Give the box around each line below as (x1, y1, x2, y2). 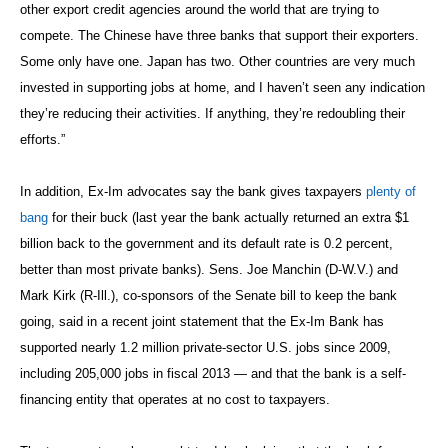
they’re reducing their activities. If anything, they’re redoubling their (20, 105, 405, 121)
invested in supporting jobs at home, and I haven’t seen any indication (20, 79, 425, 95)
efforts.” (20, 131, 65, 147)
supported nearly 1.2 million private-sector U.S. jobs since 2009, (20, 339, 391, 355)
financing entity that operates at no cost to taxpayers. (20, 391, 330, 407)
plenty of (366, 183, 416, 199)
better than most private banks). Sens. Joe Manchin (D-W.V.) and (20, 261, 398, 277)
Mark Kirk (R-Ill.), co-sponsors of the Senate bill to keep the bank (20, 287, 397, 303)
